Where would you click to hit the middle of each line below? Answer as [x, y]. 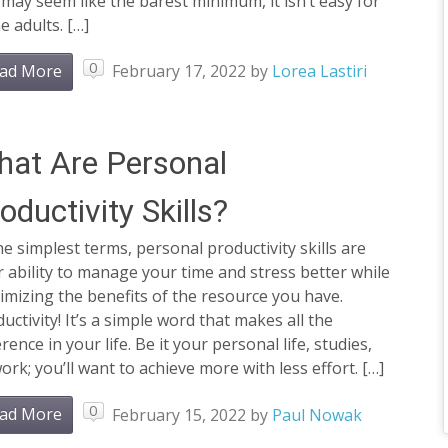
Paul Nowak [316, 414]
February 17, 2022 [178, 71]
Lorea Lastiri [319, 71]
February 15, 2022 [178, 414]
